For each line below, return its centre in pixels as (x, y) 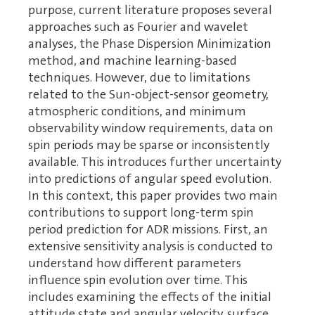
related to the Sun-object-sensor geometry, (148, 95)
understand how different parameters (135, 263)
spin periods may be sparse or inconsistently (149, 145)
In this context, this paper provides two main (153, 196)
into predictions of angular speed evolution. (150, 179)
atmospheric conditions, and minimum (137, 111)
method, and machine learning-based (133, 61)
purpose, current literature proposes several (150, 10)
